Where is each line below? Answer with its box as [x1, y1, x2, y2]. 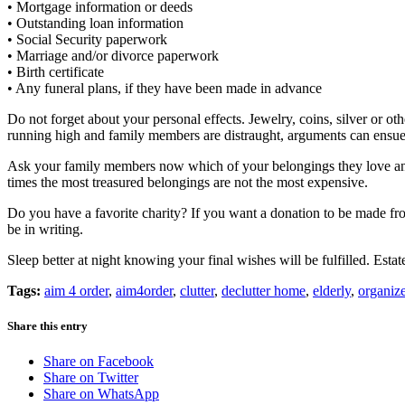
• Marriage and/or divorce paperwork [7, 47, 219, 63]
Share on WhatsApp [43, 386, 159, 402]
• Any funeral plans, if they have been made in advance [7, 80, 322, 96]
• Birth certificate [7, 63, 104, 80]
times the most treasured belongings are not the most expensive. [7, 174, 368, 190]
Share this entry [7, 318, 88, 333]
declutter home [221, 282, 306, 298]
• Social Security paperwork [7, 31, 167, 47]
